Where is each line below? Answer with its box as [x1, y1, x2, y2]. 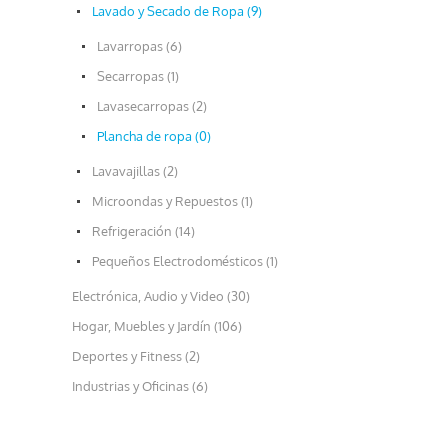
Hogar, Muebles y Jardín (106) [72, 318, 242, 334]
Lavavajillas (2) [92, 163, 178, 179]
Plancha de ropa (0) [97, 128, 211, 144]
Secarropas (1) [97, 68, 179, 84]
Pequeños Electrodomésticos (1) [92, 253, 278, 269]
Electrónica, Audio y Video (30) [72, 288, 250, 304]
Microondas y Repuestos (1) [92, 193, 253, 209]
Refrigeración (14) [92, 223, 195, 239]
